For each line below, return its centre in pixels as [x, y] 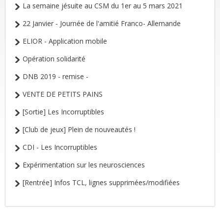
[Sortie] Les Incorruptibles [63, 112]
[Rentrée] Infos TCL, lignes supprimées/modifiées [101, 182]
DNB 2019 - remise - [55, 76]
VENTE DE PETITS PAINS [63, 94]
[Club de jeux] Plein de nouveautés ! [79, 129]
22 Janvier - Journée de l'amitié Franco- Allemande [102, 23]
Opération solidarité [54, 59]
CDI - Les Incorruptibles [60, 147]
